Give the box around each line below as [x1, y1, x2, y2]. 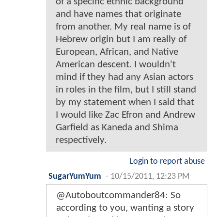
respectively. [56, 135, 107, 145]
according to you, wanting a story [56, 202, 194, 213]
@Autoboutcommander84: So [56, 190, 181, 201]
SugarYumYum [48, 172, 101, 181]
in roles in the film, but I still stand [56, 84, 196, 95]
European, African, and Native [56, 46, 178, 57]
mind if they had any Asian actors [56, 72, 193, 82]
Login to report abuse [129, 157, 205, 166]
